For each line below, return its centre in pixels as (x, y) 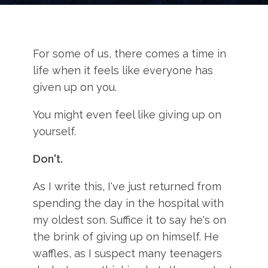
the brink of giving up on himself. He (126, 237)
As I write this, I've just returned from (127, 186)
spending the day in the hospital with (129, 203)
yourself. (55, 131)
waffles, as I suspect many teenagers (128, 253)
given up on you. (75, 87)
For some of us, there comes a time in (130, 54)
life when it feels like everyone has (123, 70)
